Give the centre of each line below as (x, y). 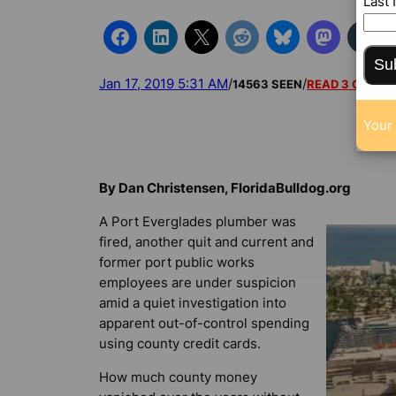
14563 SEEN (267, 84)
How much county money (178, 377)
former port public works (177, 262)
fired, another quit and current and (206, 241)
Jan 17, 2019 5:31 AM (164, 84)
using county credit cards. (180, 343)
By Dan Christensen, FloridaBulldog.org (226, 187)
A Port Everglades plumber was (198, 221)
